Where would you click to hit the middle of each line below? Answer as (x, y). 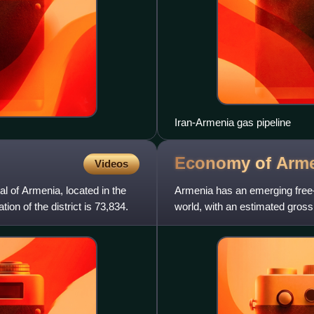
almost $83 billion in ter (226, 222)
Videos (111, 163)
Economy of (225, 163)
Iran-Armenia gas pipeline (233, 122)
